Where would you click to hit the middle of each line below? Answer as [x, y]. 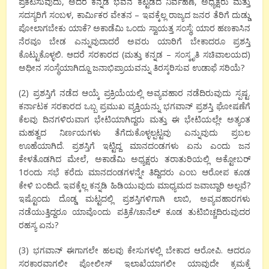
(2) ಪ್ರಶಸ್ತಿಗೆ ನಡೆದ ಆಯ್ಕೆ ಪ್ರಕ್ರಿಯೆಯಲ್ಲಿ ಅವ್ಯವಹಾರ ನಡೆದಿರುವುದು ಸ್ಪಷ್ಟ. [134, 93]
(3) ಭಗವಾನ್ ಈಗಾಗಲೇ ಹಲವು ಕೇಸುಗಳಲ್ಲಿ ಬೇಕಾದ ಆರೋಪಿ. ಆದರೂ [134, 250]
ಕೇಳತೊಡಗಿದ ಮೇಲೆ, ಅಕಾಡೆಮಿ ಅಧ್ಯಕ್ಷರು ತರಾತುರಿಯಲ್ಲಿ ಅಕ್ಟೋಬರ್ [134, 159]
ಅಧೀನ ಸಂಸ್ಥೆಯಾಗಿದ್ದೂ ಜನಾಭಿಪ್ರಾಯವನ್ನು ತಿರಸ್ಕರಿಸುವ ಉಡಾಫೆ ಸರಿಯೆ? [132, 68]
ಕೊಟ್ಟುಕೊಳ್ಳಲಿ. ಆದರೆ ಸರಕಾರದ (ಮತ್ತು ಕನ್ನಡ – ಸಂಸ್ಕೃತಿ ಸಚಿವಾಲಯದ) [134, 55]
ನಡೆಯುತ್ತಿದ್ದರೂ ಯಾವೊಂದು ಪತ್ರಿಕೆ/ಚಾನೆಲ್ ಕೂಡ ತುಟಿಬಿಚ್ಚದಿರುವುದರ [134, 212]
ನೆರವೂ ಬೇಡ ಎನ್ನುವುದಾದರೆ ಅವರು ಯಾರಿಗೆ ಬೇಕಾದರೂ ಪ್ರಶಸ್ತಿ [134, 41]
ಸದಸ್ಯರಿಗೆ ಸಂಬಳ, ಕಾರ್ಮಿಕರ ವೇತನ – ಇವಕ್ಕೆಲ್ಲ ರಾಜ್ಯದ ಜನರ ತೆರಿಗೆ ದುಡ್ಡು [134, 15]
